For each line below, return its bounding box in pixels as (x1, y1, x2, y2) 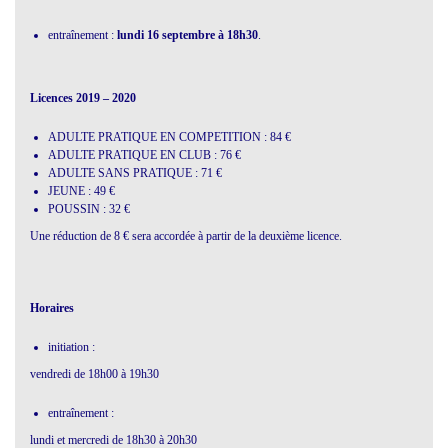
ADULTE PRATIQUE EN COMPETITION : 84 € (48, 129, 291, 144)
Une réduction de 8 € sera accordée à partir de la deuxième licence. (30, 228, 342, 243)
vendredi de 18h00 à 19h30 (30, 366, 159, 381)
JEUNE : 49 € (48, 183, 115, 198)
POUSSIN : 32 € (48, 201, 130, 216)
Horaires (30, 300, 74, 315)
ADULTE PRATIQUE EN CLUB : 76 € (48, 147, 241, 162)
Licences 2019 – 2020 (30, 90, 136, 105)
